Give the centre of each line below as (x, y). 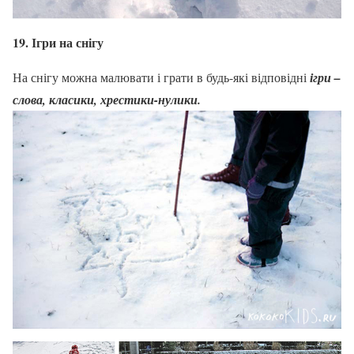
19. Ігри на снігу (58, 42)
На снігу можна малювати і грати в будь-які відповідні (160, 77)
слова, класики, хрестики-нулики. (107, 99)
